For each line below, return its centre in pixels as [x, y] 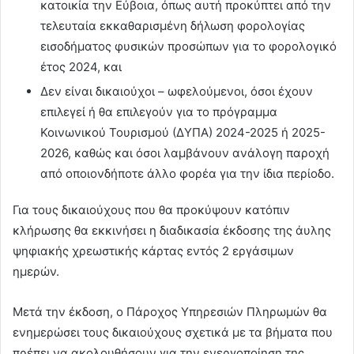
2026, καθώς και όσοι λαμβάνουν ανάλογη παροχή [185, 153]
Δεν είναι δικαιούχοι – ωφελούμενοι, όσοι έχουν [177, 91]
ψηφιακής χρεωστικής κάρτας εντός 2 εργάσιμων [153, 250]
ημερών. [36, 271]
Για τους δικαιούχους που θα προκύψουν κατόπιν [151, 209]
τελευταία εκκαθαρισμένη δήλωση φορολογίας [173, 25]
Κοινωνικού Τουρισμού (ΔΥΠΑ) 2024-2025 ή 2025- [183, 132]
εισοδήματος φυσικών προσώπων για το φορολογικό [188, 46]
